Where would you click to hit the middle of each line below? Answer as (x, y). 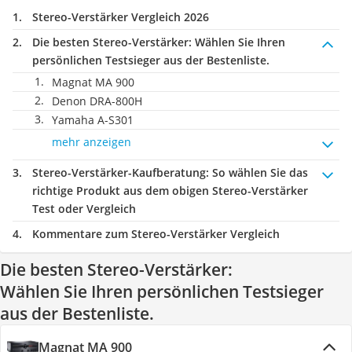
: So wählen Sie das (257, 172)
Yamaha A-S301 (93, 120)
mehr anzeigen (92, 142)
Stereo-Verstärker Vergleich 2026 (121, 17)
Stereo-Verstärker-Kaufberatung (119, 172)
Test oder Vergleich (84, 209)
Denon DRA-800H (97, 101)
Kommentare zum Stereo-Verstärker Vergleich (156, 234)
